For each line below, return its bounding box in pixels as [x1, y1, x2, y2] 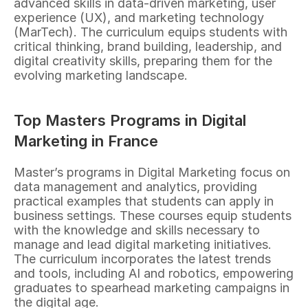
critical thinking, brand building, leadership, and [14, 39, 282, 54]
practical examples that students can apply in [14, 194, 274, 208]
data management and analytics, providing [14, 179, 257, 194]
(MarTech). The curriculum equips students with [14, 25, 287, 39]
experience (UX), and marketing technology [14, 10, 264, 25]
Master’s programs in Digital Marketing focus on [14, 165, 290, 179]
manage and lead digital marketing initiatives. [14, 237, 272, 252]
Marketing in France [14, 132, 158, 150]
